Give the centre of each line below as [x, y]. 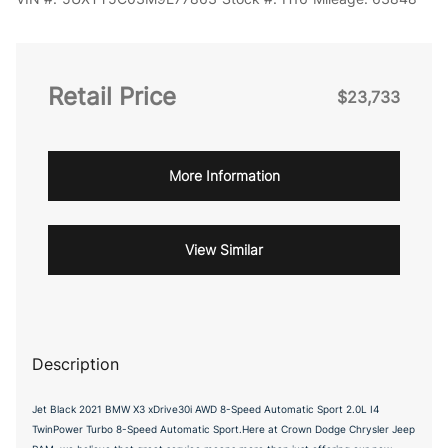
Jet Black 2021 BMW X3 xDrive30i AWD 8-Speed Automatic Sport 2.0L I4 [205, 409]
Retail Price [112, 96]
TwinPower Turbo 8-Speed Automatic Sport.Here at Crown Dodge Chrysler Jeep [223, 429]
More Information [224, 175]
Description [75, 364]
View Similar [224, 249]
